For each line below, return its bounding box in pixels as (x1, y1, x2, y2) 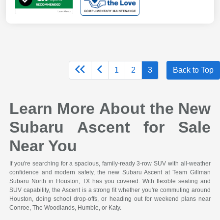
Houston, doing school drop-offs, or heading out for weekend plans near (9, 195, 211, 202)
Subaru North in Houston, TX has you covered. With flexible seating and (9, 177, 211, 185)
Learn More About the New (9, 99, 211, 117)
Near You (9, 137, 78, 155)
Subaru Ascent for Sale (9, 118, 211, 136)
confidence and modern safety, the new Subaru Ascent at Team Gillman (9, 168, 211, 176)
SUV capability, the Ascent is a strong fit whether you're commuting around (9, 186, 211, 193)
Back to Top (173, 65, 214, 74)
